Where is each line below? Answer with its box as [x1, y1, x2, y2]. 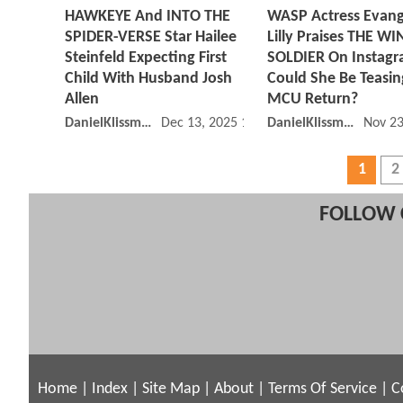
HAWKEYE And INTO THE [65, 8, 230, 26]
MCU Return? [267, 91, 358, 109]
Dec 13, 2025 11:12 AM [160, 116, 298, 131]
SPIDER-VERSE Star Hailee [65, 29, 237, 47]
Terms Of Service [268, 381, 377, 397]
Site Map [142, 381, 200, 397]
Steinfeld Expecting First [65, 49, 227, 67]
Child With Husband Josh [65, 70, 232, 88]
